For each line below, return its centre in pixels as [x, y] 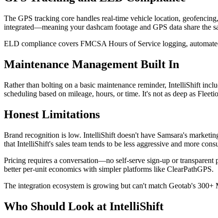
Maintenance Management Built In [91, 64]
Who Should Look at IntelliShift [84, 206]
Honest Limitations [52, 114]
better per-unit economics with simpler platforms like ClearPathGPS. [109, 169]
